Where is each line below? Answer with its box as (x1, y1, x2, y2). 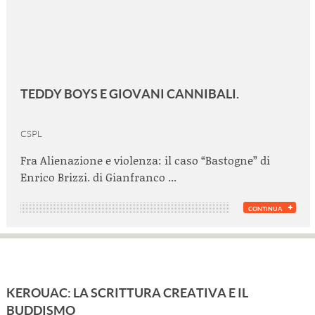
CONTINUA (248, 205, 282, 212)
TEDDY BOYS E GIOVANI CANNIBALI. (20, 86, 239, 101)
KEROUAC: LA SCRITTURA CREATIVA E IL (6, 285, 248, 300)
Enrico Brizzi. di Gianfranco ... (20, 169, 176, 185)
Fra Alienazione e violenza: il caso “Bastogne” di (20, 152, 270, 168)
